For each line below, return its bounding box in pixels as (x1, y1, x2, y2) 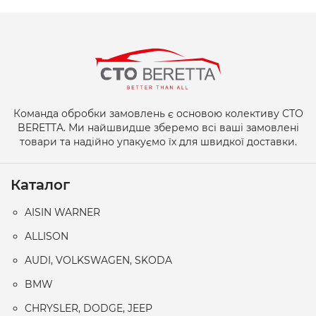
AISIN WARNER (25, 206, 100, 219)
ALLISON (25, 230, 68, 243)
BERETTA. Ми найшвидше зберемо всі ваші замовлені (17, 121, 299, 134)
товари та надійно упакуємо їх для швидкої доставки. (19, 135, 297, 148)
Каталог (11, 176, 70, 193)
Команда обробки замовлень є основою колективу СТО (13, 107, 303, 120)
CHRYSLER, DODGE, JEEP (25, 302, 152, 315)
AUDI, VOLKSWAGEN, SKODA (25, 254, 172, 267)
